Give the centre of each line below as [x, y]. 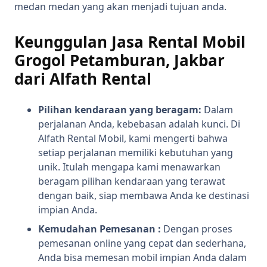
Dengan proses [198, 229]
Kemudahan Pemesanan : [101, 229]
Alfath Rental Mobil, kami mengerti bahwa [133, 139]
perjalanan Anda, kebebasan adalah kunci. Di [139, 124]
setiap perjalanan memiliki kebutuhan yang [136, 153]
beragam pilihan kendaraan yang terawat [132, 181]
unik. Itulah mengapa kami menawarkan [129, 167]
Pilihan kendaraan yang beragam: [120, 110]
